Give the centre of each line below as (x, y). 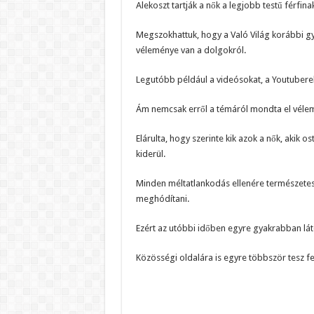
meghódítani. (162, 199)
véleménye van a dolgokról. (191, 50)
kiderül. (150, 154)
